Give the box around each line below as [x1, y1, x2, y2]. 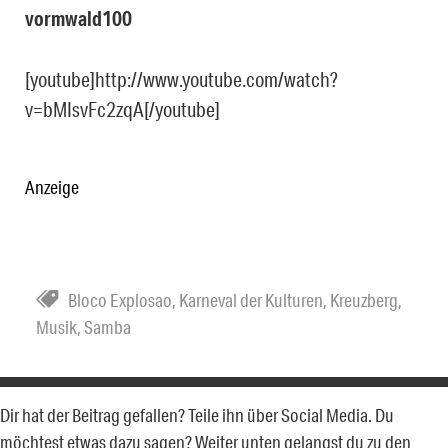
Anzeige [25, 175, 79, 198]
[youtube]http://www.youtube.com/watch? [25, 66, 338, 91]
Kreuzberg [330, 288, 398, 311]
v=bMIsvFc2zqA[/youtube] [25, 96, 220, 121]
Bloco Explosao [68, 288, 172, 311]
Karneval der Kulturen [179, 288, 323, 311]
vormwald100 [25, 5, 132, 31]
